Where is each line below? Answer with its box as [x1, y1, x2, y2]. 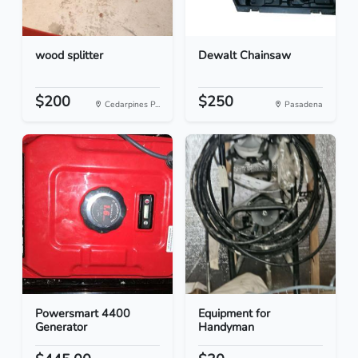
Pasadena [282, 98, 323, 111]
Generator [35, 319, 87, 336]
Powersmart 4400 [35, 305, 130, 322]
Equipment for [198, 305, 270, 322]
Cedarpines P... [102, 98, 160, 111]
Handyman [198, 319, 254, 336]
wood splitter [35, 47, 103, 64]
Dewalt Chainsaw [198, 47, 291, 64]
